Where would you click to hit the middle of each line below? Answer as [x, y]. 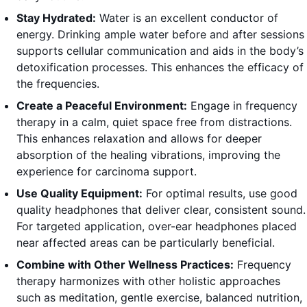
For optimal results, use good [220, 194]
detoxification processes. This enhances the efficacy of [160, 67]
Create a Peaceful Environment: [102, 106]
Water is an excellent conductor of [187, 18]
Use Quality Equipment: [79, 194]
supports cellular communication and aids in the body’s [160, 51]
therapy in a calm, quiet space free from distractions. [154, 122]
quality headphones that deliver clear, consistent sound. [161, 210]
